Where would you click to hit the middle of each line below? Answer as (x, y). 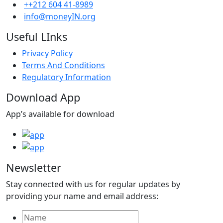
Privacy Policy (47, 53)
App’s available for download (60, 114)
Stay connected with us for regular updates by (93, 184)
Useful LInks (37, 36)
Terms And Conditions (63, 65)
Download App (43, 97)
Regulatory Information (66, 77)
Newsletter (34, 168)
